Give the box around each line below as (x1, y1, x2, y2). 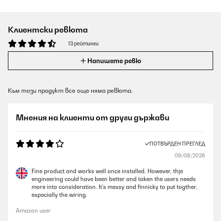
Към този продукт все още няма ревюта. (8, 87, 133, 94)
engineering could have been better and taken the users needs (32, 176, 196, 183)
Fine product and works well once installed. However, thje (32, 168, 183, 175)
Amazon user (16, 207, 51, 214)
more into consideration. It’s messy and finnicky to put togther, (32, 184, 197, 190)
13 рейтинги (68, 40, 99, 46)
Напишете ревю (87, 57, 141, 65)
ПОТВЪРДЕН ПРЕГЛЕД (149, 141, 205, 147)
